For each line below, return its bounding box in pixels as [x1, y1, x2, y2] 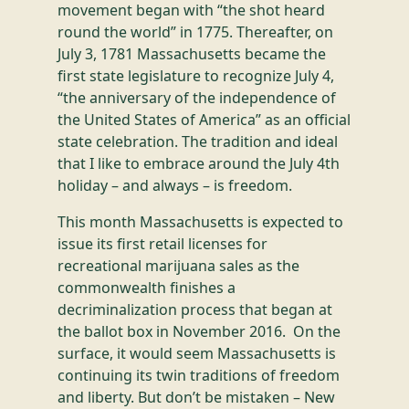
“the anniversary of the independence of [57, 87, 336, 108]
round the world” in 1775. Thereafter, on [57, 21, 333, 42]
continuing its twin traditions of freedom [57, 364, 340, 385]
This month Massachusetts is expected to [57, 211, 343, 232]
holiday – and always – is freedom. [57, 174, 292, 195]
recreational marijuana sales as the [57, 255, 299, 276]
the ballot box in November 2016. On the [57, 320, 341, 341]
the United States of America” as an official [57, 109, 351, 130]
